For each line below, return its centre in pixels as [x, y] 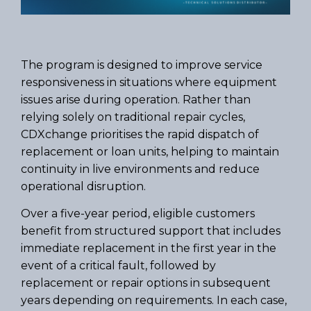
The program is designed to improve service [142, 65]
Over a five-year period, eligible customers [138, 214]
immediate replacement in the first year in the [149, 249]
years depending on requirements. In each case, [154, 301]
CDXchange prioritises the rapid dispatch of [140, 135]
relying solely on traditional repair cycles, [133, 117]
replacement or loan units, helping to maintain [150, 152]
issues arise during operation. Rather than [136, 100]
